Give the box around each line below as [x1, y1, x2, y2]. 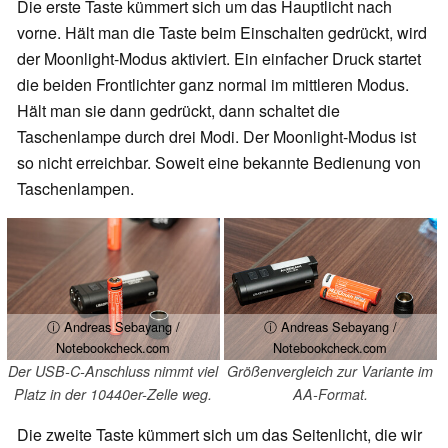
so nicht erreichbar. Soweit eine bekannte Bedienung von [17, 151, 421, 175]
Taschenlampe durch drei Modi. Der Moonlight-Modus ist [17, 125, 416, 149]
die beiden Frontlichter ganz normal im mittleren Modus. [17, 73, 409, 97]
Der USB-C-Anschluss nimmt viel [8, 360, 219, 381]
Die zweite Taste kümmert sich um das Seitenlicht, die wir [17, 422, 422, 446]
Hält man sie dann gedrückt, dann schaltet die [17, 99, 340, 123]
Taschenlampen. [17, 177, 134, 201]
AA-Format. [292, 383, 368, 404]
